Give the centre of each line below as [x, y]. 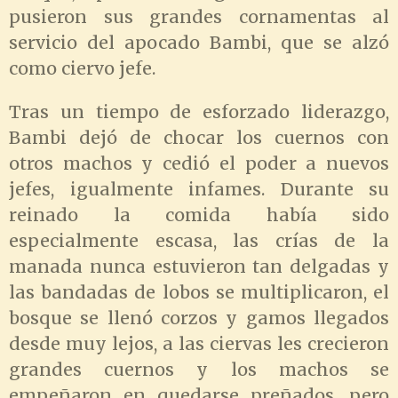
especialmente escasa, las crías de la [199, 240]
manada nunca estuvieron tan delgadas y [199, 266]
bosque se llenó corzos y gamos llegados [199, 318]
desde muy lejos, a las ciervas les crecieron [199, 343]
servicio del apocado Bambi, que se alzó [199, 42]
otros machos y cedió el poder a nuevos [199, 163]
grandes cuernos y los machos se [199, 369]
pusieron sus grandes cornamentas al [199, 16]
